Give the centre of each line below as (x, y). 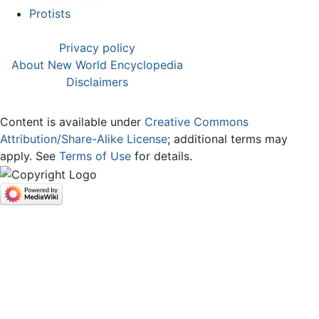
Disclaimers (97, 82)
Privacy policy (97, 48)
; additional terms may (228, 139)
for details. (162, 156)
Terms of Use (95, 156)
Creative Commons (197, 122)
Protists (49, 14)
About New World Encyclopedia (97, 65)
